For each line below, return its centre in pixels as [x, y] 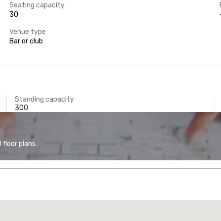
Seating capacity [37, 5]
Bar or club [26, 41]
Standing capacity [45, 99]
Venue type [27, 32]
